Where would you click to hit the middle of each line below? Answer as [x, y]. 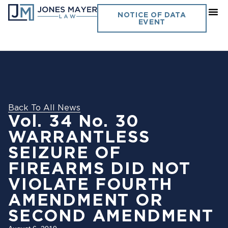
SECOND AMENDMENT [111, 215]
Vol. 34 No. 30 [74, 121]
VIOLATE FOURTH [91, 184]
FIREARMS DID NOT [99, 168]
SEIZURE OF [65, 152]
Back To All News [44, 107]
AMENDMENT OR [86, 199]
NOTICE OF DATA [152, 15]
